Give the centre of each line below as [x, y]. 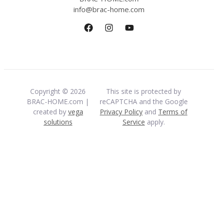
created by [50, 112]
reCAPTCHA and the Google [144, 102]
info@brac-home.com [109, 9]
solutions [58, 122]
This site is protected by [144, 91]
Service [134, 122]
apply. [155, 122]
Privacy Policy [121, 112]
